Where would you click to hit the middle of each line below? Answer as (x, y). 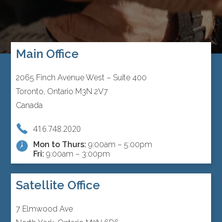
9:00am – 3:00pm (77, 154)
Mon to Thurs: (60, 145)
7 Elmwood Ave (45, 209)
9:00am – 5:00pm (119, 145)
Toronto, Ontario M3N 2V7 (62, 92)
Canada (29, 106)
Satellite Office (58, 185)
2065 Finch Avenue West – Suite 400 (82, 78)
